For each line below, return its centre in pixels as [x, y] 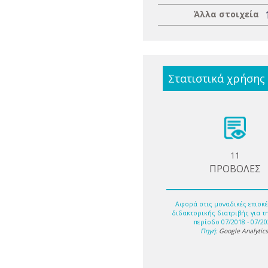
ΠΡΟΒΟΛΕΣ [235, 169]
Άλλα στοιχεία [226, 14]
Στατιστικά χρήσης [217, 78]
